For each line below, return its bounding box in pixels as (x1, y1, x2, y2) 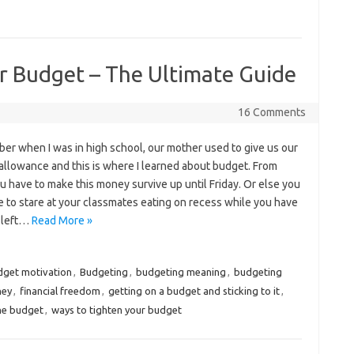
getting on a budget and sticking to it (107, 285, 280, 296)
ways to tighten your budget (51, 304, 182, 315)
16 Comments (237, 106, 306, 119)
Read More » (31, 214, 92, 227)
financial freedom (19, 285, 100, 296)
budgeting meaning (135, 266, 226, 277)
